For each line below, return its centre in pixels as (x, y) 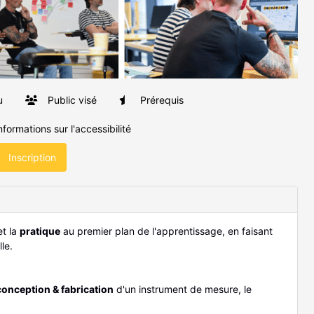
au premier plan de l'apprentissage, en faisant (166, 231)
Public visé (71, 100)
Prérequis (161, 100)
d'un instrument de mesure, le (183, 289)
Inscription (31, 158)
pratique (40, 231)
